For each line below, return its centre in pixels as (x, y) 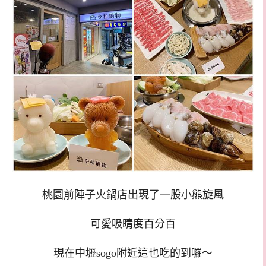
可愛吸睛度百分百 (133, 224)
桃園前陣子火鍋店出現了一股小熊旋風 (133, 195)
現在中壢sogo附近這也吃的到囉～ (133, 253)
